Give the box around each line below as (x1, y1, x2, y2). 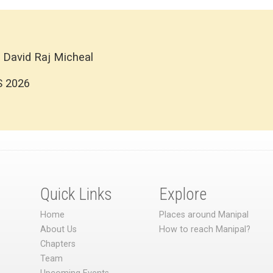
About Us (40, 224, 77, 235)
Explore (159, 184, 207, 204)
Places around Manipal (159, 210, 249, 221)
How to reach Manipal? (159, 224, 251, 235)
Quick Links (40, 184, 112, 204)
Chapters (40, 239, 76, 250)
